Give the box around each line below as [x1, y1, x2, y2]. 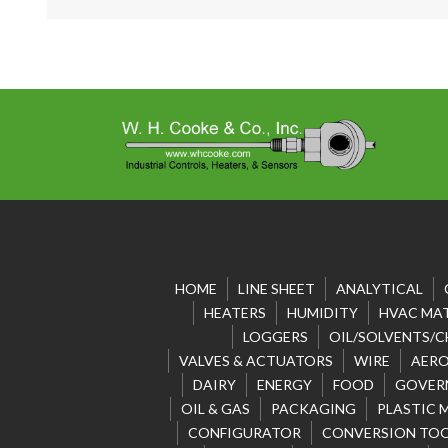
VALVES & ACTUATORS [178, 352, 333, 370]
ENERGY [256, 376, 312, 394]
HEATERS [203, 304, 266, 322]
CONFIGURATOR [188, 424, 301, 442]
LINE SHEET [237, 280, 315, 298]
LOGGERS [242, 328, 308, 346]
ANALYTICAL [335, 280, 423, 298]
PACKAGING [270, 400, 356, 418]
